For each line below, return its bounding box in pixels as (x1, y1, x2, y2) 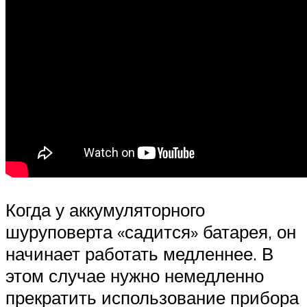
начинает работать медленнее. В (5, 243, 273, 265)
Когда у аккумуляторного (5, 199, 205, 221)
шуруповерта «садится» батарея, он (5, 221, 296, 243)
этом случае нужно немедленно (5, 265, 264, 287)
